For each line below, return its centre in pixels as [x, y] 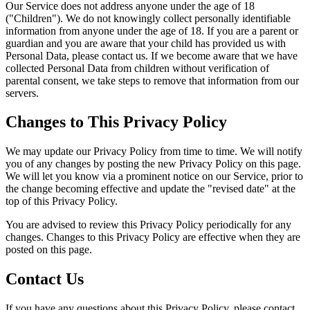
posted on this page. [49, 250]
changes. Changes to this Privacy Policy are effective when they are [153, 237]
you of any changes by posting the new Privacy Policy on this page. [153, 164]
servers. [22, 93]
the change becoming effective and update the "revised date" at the [151, 189]
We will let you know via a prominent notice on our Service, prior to [154, 176]
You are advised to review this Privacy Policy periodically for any [148, 225]
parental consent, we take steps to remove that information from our [152, 80]
